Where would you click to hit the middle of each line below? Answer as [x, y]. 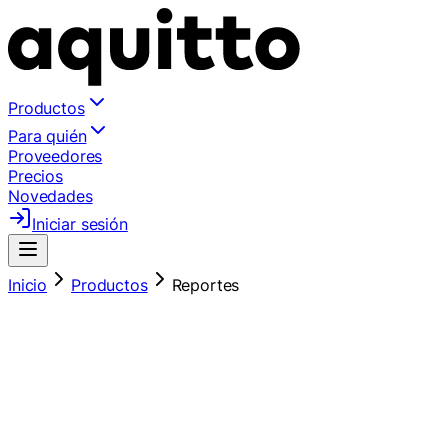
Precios [35, 176]
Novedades [50, 196]
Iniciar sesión [80, 224]
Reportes [205, 285]
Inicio [28, 285]
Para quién [47, 136]
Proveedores [55, 156]
